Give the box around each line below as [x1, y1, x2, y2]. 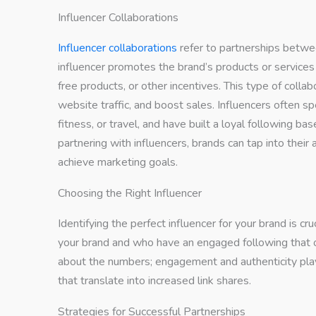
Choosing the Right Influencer [58, 185, 202, 201]
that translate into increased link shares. [58, 272, 251, 288]
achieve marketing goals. [58, 154, 178, 170]
